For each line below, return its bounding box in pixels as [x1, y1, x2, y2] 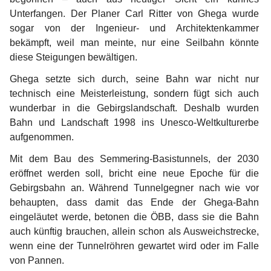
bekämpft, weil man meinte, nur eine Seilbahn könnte [10, 38, 261, 48]
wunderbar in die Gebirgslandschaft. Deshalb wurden [10, 103, 261, 113]
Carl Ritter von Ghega [125, 8, 227, 19]
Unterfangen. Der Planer [10, 8, 126, 19]
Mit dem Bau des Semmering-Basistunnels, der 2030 [10, 154, 261, 164]
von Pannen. [10, 255, 64, 266]
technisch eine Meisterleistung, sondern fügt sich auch [10, 88, 261, 99]
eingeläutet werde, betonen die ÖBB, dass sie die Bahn [10, 212, 261, 222]
